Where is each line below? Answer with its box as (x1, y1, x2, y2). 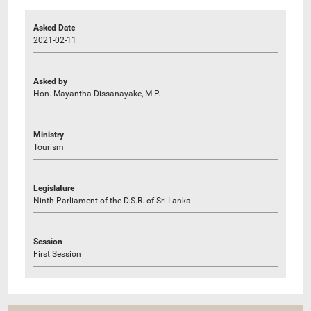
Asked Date (33, 22, 75, 33)
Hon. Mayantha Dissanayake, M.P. (33, 88, 160, 99)
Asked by (33, 76, 67, 86)
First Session (33, 249, 81, 259)
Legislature (33, 183, 74, 193)
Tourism (33, 142, 64, 152)
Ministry (33, 129, 64, 140)
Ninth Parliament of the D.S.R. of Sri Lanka (33, 195, 191, 205)
